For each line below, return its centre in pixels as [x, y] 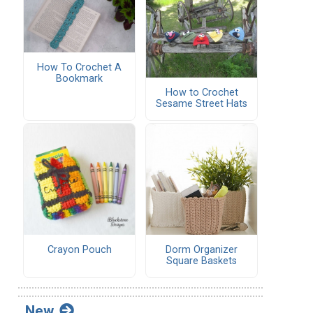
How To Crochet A [79, 68]
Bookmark [79, 79]
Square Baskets [202, 261]
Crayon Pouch [79, 250]
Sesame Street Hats [202, 104]
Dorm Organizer [202, 250]
